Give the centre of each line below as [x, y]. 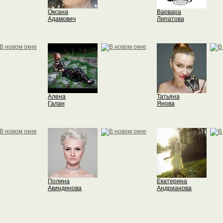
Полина [59, 181]
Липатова [170, 19]
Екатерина [172, 181]
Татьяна [168, 97]
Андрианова [174, 188]
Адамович [62, 19]
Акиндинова [65, 188]
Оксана [58, 12]
